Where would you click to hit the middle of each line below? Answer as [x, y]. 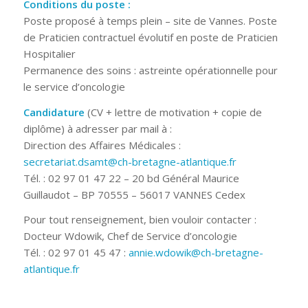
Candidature [54, 112]
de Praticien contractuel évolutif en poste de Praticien [150, 37]
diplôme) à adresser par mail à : [97, 128]
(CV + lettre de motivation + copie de [173, 112]
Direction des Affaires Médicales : [102, 145]
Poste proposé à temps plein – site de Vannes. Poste [150, 20]
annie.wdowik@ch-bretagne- [196, 253]
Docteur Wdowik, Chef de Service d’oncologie [130, 236]
